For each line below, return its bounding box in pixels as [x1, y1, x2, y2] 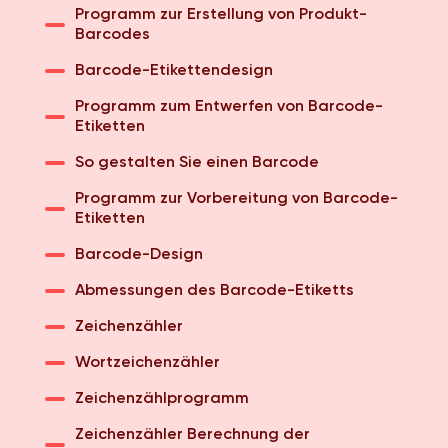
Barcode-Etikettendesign [75, 63, 273, 79]
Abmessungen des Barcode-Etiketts [75, 283, 354, 299]
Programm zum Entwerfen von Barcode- [75, 99, 383, 115]
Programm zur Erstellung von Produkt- [75, 7, 367, 23]
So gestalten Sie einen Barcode [75, 155, 319, 171]
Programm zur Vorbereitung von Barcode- [75, 191, 398, 207]
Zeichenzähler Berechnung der [75, 427, 310, 443]
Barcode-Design [75, 247, 203, 263]
